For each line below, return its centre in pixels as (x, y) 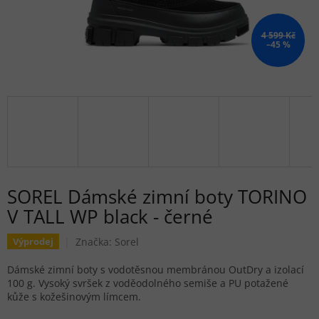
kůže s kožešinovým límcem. (74, 297)
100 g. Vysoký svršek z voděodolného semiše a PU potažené (148, 283)
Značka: (95, 241)
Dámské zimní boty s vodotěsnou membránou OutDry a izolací (156, 270)
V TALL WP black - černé (110, 217)
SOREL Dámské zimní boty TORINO (157, 197)
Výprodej (33, 242)
